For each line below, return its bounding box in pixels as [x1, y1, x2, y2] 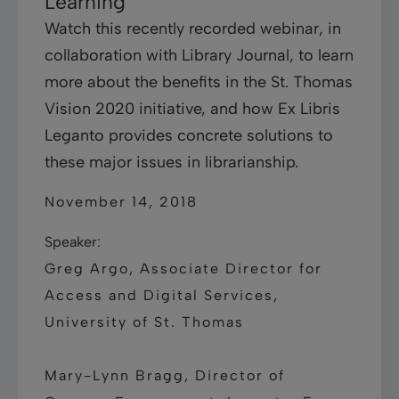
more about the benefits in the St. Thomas [45, 71, 353, 92]
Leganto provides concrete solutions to [45, 125, 333, 145]
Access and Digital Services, [45, 286, 279, 304]
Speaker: [45, 232, 101, 250]
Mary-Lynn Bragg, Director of [45, 366, 285, 384]
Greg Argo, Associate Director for [45, 259, 322, 277]
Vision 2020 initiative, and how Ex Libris [45, 98, 340, 118]
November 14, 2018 [45, 192, 198, 210]
